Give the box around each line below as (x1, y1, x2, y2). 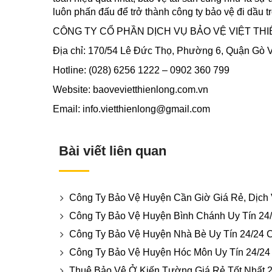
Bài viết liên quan (59, 143, 166, 158)
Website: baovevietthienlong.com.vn (53, 84, 208, 95)
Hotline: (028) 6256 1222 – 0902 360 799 (53, 65, 229, 75)
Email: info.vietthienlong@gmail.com (53, 104, 210, 114)
